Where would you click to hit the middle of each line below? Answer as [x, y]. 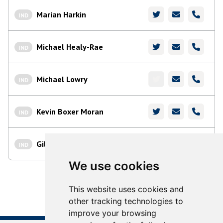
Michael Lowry [61, 79]
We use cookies [114, 166]
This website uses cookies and [126, 189]
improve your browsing [112, 213]
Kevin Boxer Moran [69, 111]
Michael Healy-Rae [69, 47]
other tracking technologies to [126, 201]
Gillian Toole [58, 144]
